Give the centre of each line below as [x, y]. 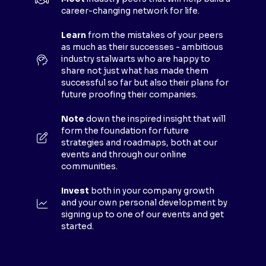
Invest [76, 191]
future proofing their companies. [129, 95]
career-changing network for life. [130, 11]
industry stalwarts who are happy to [136, 59]
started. [77, 227]
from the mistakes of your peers [156, 36]
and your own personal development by [144, 203]
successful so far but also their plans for [145, 83]
